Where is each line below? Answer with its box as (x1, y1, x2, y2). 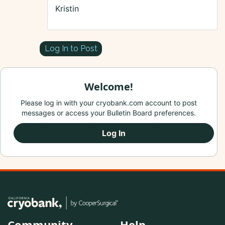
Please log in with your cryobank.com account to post (21, 98, 197, 107)
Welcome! (84, 80, 133, 94)
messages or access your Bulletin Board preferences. (22, 108, 196, 118)
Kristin (55, 4, 79, 14)
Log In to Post (44, 43, 97, 53)
